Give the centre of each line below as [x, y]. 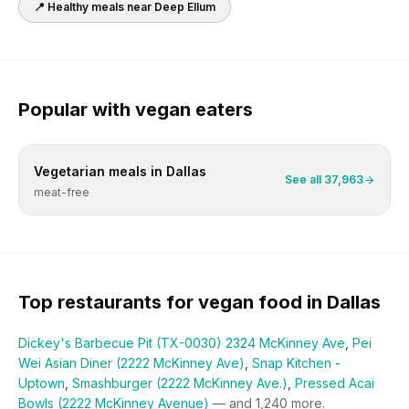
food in [290, 302]
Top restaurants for [108, 302]
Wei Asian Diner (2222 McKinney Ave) [131, 363]
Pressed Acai [335, 383]
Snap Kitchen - [296, 363]
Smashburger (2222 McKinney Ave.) [180, 383]
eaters [222, 110]
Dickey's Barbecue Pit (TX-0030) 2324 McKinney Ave [182, 343]
